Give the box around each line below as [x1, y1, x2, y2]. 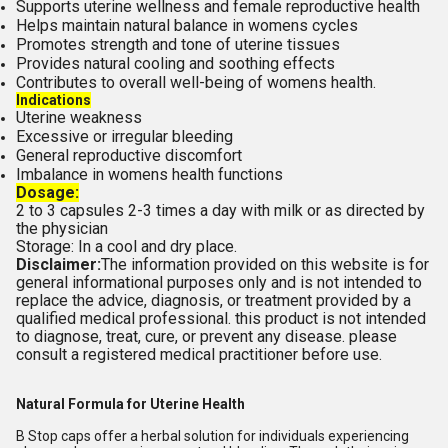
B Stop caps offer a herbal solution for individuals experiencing [16, 428, 409, 444]
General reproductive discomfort [16, 146, 242, 165]
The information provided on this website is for [101, 255, 429, 274]
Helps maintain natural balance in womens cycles [16, 16, 358, 35]
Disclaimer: [16, 255, 101, 274]
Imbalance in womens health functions [16, 165, 283, 184]
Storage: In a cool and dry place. [16, 237, 237, 256]
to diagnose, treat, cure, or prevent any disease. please [16, 327, 397, 346]
